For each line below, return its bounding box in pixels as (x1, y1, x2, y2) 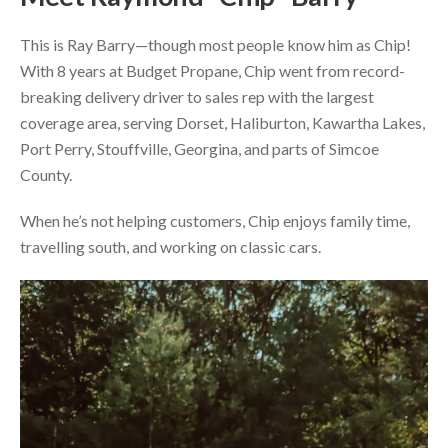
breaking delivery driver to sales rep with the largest (20, 87, 374, 106)
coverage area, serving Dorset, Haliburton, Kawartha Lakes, (20, 113, 425, 132)
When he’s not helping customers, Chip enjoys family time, (20, 211, 410, 230)
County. (20, 165, 72, 184)
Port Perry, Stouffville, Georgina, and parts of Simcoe (20, 139, 379, 158)
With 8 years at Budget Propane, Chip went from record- (20, 61, 405, 80)
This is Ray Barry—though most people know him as (20, 35, 374, 54)
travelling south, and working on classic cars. (20, 237, 321, 256)
